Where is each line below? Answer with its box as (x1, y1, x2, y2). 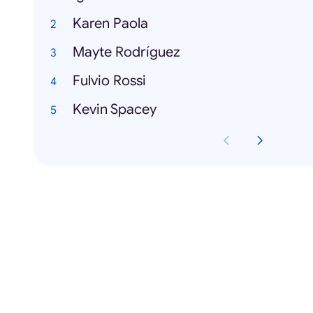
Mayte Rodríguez (73, 43, 180, 61)
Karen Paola (73, 15, 148, 33)
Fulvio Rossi (73, 72, 146, 90)
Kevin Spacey (73, 101, 156, 119)
